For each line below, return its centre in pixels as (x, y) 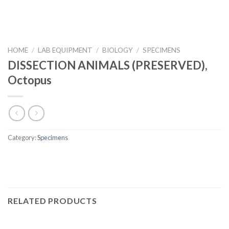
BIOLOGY (118, 50)
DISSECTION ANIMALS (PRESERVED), (108, 65)
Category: (22, 138)
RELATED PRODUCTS (52, 201)
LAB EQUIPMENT (65, 50)
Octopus (30, 80)
